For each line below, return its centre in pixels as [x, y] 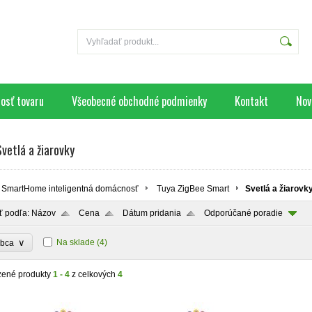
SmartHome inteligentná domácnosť [70, 189]
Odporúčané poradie [243, 213]
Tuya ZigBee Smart [193, 189]
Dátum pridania [152, 213]
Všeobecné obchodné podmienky [139, 101]
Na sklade [76, 242]
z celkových [94, 274]
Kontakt [251, 101]
